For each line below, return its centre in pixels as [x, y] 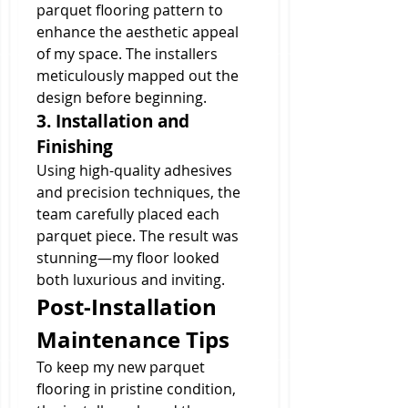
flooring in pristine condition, [136, 389]
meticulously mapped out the [138, 76]
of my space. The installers [127, 54]
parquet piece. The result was [138, 236]
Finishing [75, 147]
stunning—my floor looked [128, 258]
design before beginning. [122, 97]
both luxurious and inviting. [131, 280]
